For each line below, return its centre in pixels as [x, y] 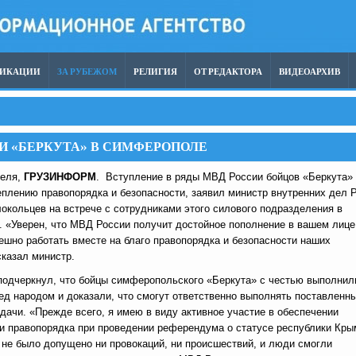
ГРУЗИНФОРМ [60, 177]
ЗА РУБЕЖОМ [87, 72]
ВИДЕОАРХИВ [310, 72]
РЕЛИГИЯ [155, 72]
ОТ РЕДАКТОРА [228, 72]
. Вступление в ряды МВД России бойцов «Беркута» [224, 177]
